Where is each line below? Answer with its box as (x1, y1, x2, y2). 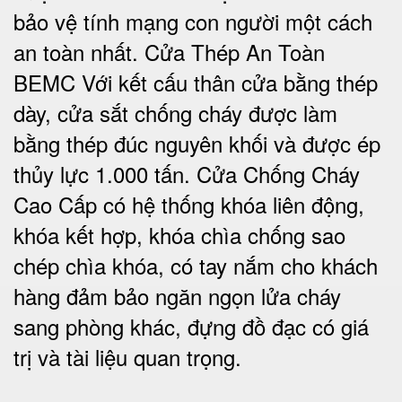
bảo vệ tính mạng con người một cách (13, 5, 372, 37)
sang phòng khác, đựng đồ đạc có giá (13, 310, 369, 342)
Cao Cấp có (13, 188, 126, 220)
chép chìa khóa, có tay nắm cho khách (13, 249, 378, 281)
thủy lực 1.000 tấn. (13, 158, 190, 189)
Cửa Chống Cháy (197, 158, 360, 189)
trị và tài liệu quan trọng (13, 341, 235, 372)
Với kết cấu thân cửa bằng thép (75, 66, 378, 98)
